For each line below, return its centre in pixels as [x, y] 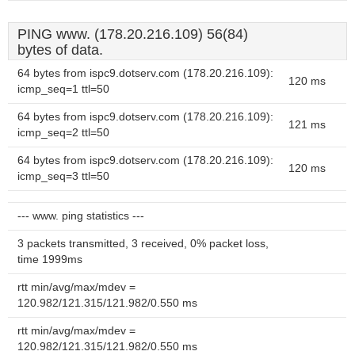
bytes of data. [60, 50]
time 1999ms [50, 260]
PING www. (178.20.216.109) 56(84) [133, 34]
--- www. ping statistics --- [81, 216]
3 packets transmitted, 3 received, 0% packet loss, [143, 244]
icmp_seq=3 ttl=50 [63, 176]
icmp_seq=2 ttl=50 [63, 133]
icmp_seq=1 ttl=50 [63, 89]
